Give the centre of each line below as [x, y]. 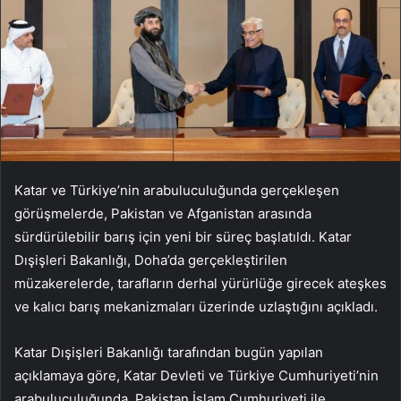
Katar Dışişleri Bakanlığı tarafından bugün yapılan [169, 353]
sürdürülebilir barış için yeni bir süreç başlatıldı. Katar [183, 237]
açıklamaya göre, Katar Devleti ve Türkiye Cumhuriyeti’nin [196, 376]
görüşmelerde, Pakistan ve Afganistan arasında [163, 214]
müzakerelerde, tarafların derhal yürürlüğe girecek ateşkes [200, 284]
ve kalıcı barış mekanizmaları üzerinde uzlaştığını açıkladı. [196, 307]
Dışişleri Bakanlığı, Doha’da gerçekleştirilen [151, 260]
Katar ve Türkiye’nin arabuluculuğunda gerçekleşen [177, 191]
